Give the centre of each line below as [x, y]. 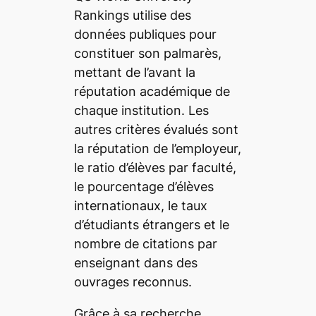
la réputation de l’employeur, [157, 148]
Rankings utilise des [132, 15]
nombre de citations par [145, 243]
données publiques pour [145, 34]
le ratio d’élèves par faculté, [155, 167]
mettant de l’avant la [134, 72]
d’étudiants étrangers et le [151, 224]
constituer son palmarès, [147, 53]
